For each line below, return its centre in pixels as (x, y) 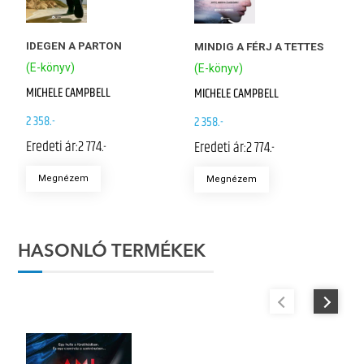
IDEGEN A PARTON (74, 45)
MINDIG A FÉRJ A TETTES (259, 46)
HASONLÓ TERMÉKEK (112, 252)
